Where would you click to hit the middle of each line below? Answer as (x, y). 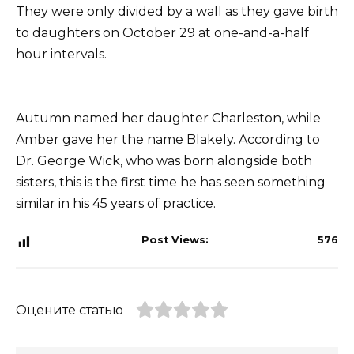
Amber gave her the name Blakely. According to (168, 140)
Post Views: (175, 240)
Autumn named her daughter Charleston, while (168, 119)
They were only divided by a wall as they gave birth (177, 12)
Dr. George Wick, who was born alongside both (164, 161)
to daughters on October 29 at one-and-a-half (162, 33)
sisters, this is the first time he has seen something (171, 183)
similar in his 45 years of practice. (116, 204)
